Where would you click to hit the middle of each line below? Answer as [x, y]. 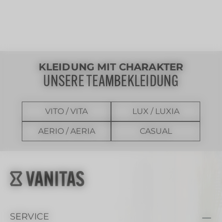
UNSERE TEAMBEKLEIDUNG [111, 83]
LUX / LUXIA [156, 111]
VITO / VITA [66, 111]
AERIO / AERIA [66, 131]
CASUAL [156, 131]
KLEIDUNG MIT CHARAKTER [111, 67]
